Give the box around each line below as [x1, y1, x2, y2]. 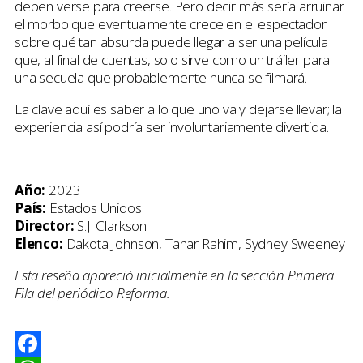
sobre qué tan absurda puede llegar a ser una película [15, 32, 328, 51]
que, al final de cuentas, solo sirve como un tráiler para [15, 49, 331, 69]
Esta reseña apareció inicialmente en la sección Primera [15, 265, 334, 284]
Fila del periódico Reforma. [15, 283, 170, 302]
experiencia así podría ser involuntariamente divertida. [15, 117, 329, 136]
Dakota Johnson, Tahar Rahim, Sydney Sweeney [62, 233, 345, 253]
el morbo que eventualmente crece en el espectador [15, 14, 327, 33]
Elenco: [15, 233, 63, 253]
